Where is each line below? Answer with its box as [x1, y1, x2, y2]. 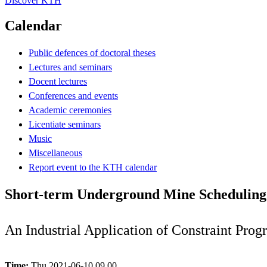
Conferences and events [29, 90, 118, 101]
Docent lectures [29, 76, 87, 86]
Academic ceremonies [29, 104, 111, 115]
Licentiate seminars [29, 119, 101, 129]
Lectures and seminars [29, 61, 112, 72]
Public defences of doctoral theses [29, 47, 156, 58]
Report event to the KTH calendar [29, 162, 157, 172]
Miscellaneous [29, 147, 82, 158]
